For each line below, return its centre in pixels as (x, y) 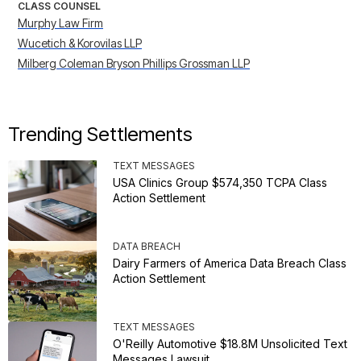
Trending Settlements (100, 135)
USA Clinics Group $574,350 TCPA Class (220, 183)
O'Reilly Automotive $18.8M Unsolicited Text (230, 344)
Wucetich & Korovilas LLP (80, 44)
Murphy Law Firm (60, 23)
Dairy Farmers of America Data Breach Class (230, 263)
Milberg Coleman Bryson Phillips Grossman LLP (134, 64)
